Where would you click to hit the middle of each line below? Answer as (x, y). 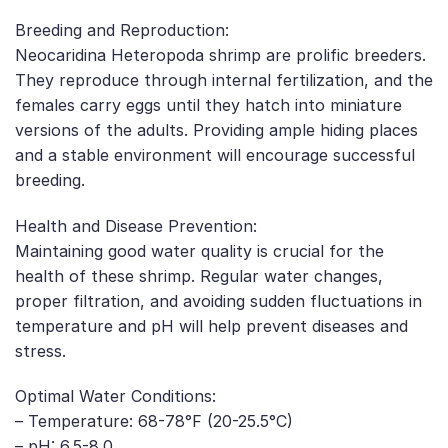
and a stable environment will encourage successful (215, 154)
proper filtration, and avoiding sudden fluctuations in (218, 300)
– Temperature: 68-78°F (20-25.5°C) (154, 421)
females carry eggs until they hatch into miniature (208, 104)
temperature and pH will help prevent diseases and (211, 325)
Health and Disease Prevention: (136, 225)
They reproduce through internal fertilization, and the (224, 79)
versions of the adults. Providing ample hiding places (216, 129)
